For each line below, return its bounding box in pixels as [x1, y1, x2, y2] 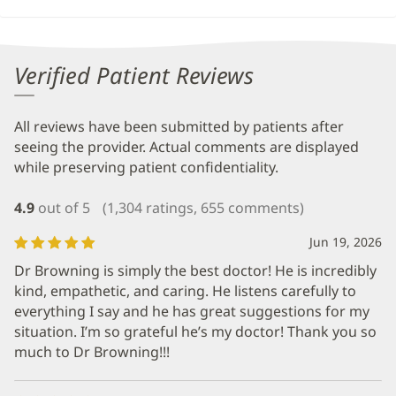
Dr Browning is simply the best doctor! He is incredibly [14, 261, 377, 280]
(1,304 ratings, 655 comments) [103, 198, 304, 217]
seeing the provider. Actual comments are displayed [14, 137, 359, 157]
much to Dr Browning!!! [14, 342, 170, 362]
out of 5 [38, 198, 90, 217]
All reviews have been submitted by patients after [14, 117, 344, 137]
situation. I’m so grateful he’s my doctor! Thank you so [14, 322, 377, 341]
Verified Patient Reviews [14, 59, 254, 91]
